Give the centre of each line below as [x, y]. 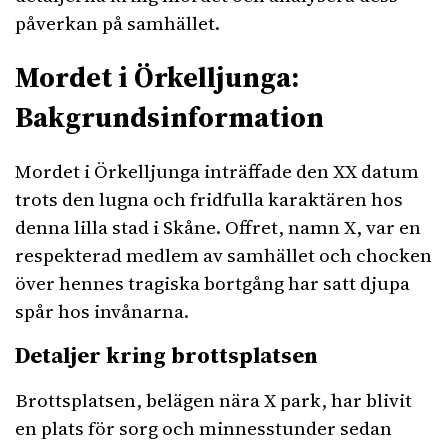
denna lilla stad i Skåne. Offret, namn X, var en [218, 227]
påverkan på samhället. [117, 23]
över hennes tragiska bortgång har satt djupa [212, 283]
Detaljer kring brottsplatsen [166, 355]
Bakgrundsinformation [169, 117]
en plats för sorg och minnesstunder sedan [203, 428]
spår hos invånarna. [102, 311]
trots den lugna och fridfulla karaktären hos [209, 199]
